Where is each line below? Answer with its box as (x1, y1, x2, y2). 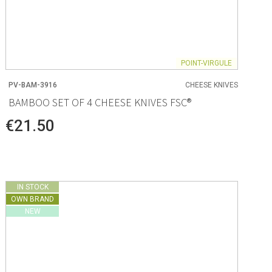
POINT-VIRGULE (180, 59, 232, 68)
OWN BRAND (11, 194, 55, 203)
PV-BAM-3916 (8, 81, 58, 90)
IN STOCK (16, 182, 49, 191)
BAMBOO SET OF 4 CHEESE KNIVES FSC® (8, 95, 192, 109)
